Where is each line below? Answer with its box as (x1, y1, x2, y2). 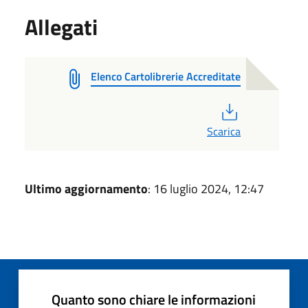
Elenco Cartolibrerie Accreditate (91, 67, 241, 85)
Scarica (207, 122, 241, 140)
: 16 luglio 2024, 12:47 (148, 179, 264, 198)
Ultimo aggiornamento (25, 179, 148, 198)
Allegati (25, 10, 98, 43)
